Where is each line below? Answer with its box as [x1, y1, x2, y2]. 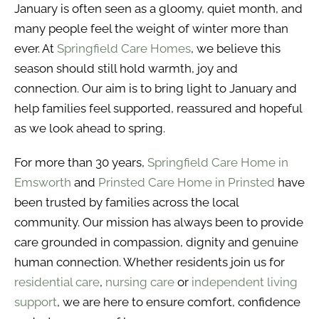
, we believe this [191, 41, 281, 56]
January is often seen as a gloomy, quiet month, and [14, 1, 303, 16]
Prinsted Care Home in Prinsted [98, 175, 275, 189]
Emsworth [14, 175, 71, 189]
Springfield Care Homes [57, 41, 191, 56]
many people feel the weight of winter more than [14, 21, 288, 36]
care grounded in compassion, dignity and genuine [14, 235, 298, 249]
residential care [14, 275, 100, 289]
